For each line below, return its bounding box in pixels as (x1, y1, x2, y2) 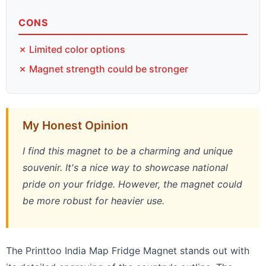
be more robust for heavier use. (23, 194, 164, 207)
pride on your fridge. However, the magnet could (23, 178, 242, 190)
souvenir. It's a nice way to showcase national (23, 161, 228, 173)
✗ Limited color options (18, 43, 125, 55)
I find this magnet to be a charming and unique (23, 144, 233, 157)
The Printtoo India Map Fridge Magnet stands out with (6, 244, 249, 256)
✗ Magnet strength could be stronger (18, 62, 188, 75)
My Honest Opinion (23, 118, 128, 132)
